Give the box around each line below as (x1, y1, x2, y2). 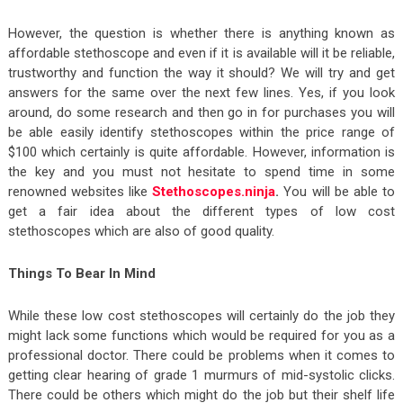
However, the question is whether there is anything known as (7, 24, 396, 41)
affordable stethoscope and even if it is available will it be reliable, (7, 44, 396, 61)
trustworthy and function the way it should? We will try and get (7, 64, 396, 81)
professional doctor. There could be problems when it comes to (7, 346, 396, 363)
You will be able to (279, 183, 396, 200)
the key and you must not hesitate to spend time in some (7, 163, 396, 180)
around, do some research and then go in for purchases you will (7, 103, 396, 121)
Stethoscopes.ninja (152, 183, 276, 200)
